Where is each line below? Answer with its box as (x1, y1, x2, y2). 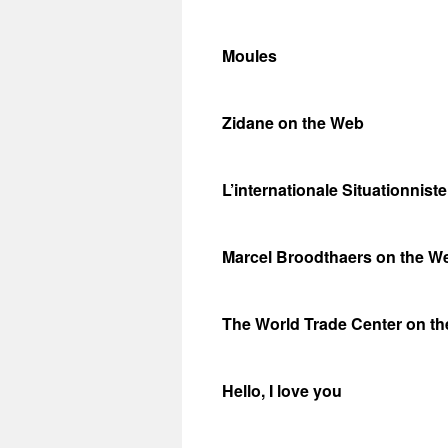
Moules (222, 44, 277, 67)
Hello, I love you (222, 379, 342, 402)
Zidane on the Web (222, 111, 364, 134)
